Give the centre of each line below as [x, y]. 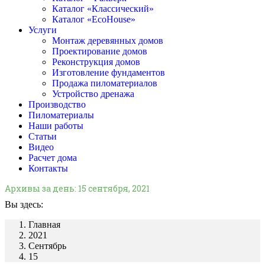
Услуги [43, 30]
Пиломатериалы [61, 115]
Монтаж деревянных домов [108, 41]
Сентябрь [47, 246]
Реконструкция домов [96, 62]
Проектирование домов [100, 51]
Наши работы [56, 126]
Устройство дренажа [93, 94]
